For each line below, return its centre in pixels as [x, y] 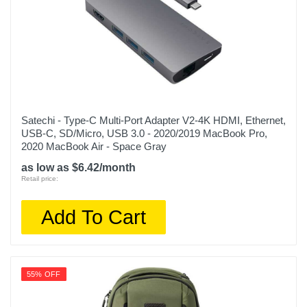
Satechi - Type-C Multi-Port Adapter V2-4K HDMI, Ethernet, [153, 120]
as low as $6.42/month [78, 168]
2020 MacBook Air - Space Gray [94, 146]
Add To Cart [94, 217]
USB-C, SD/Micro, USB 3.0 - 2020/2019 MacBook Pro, [144, 133]
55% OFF [44, 274]
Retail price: [40, 179]
